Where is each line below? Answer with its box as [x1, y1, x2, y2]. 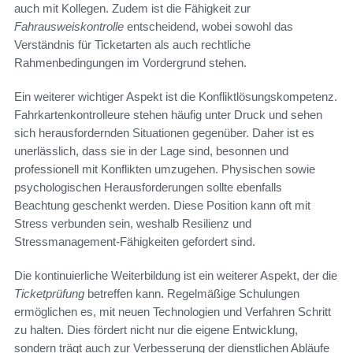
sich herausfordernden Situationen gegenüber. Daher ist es [14, 125, 314, 139]
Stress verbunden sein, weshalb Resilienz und [14, 216, 251, 230]
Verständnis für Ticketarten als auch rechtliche [14, 37, 251, 51]
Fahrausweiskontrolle [14, 19, 124, 33]
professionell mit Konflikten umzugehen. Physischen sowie [14, 162, 315, 176]
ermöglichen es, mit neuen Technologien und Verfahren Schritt [14, 304, 331, 318]
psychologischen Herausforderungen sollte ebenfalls [14, 180, 282, 194]
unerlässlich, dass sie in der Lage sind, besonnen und [14, 143, 288, 158]
